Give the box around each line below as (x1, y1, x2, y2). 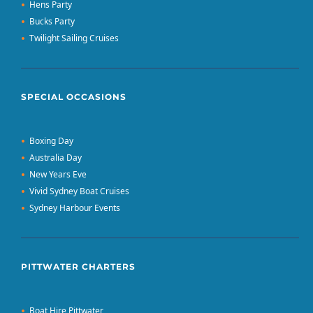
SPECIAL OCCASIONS (21, 92, 126, 103)
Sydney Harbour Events (29, 202, 120, 214)
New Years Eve (29, 168, 87, 181)
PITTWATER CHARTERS (21, 261, 136, 272)
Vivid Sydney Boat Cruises (29, 185, 129, 198)
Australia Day (29, 152, 82, 164)
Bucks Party (29, 15, 75, 28)
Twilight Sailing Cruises (29, 32, 119, 45)
